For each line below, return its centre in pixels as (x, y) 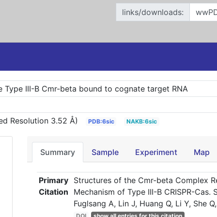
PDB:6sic (101, 121)
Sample (105, 152)
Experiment (156, 152)
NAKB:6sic (142, 121)
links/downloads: (153, 12)
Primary (54, 180)
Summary (57, 152)
